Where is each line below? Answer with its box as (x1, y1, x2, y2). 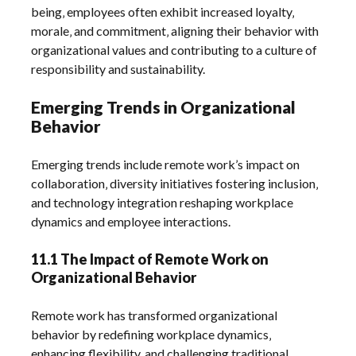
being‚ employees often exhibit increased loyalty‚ (31, 4, 295, 20)
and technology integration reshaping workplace (31, 195, 294, 211)
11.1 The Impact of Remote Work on (31, 250, 269, 269)
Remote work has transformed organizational (31, 308, 278, 323)
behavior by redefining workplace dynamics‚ (31, 327, 272, 342)
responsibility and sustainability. (31, 61, 206, 77)
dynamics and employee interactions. (31, 214, 231, 230)
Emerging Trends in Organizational (31, 97, 296, 118)
